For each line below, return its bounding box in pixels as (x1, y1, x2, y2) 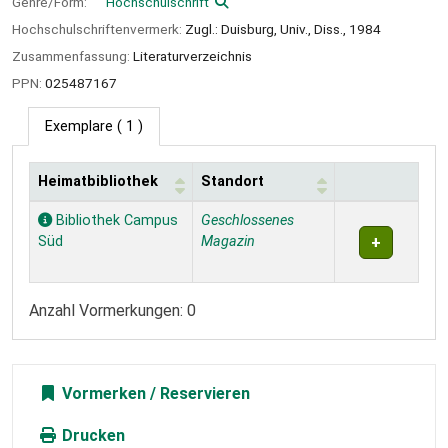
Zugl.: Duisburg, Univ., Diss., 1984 (185, 20, 381, 37)
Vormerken (58, 384, 146, 404)
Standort (201, 173, 264, 191)
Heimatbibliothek (38, 173, 158, 191)
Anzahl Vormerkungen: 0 (29, 301, 196, 321)
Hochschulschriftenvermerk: (12, 20, 185, 37)
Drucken (58, 426, 125, 446)
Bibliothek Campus (52, 212, 178, 230)
